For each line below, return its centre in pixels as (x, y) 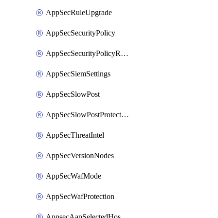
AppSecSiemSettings (78, 74)
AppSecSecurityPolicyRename (125, 53)
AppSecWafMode (73, 176)
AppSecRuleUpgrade (79, 12)
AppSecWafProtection (80, 196)
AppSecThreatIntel (75, 135)
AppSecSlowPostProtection (125, 115)
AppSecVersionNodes (80, 155)
